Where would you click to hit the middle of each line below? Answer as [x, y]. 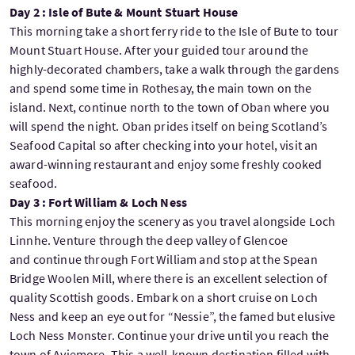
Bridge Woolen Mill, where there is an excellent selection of [169, 278]
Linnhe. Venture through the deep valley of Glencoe [149, 240]
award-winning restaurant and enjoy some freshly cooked [166, 164]
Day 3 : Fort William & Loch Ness [99, 202]
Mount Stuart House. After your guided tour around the [159, 50]
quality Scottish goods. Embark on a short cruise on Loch [164, 297]
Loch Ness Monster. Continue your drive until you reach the [170, 335]
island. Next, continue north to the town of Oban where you [170, 107]
